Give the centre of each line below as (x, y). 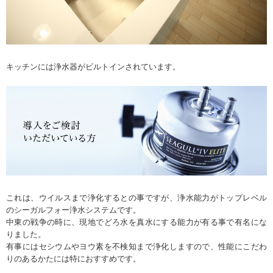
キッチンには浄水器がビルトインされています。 (93, 67)
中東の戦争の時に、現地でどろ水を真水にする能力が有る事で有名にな (136, 222)
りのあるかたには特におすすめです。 (73, 258)
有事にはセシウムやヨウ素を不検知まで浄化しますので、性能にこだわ (136, 246)
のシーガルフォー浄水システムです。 (73, 210)
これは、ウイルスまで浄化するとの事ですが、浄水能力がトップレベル (136, 197)
